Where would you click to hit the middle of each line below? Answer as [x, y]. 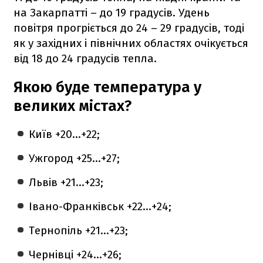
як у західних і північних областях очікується [131, 43]
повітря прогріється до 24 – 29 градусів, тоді [129, 28]
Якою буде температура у [107, 87]
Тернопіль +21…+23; [79, 230]
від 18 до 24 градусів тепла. [85, 58]
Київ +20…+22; [65, 134]
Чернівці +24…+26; [75, 254]
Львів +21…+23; [66, 182]
